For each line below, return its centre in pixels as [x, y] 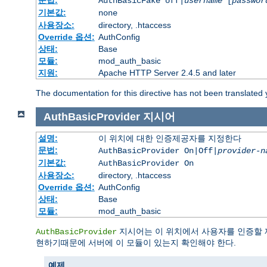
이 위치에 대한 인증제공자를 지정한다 [170, 138]
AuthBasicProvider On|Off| [158, 150]
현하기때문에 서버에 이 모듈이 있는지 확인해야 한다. [136, 242]
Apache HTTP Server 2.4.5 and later [167, 73]
